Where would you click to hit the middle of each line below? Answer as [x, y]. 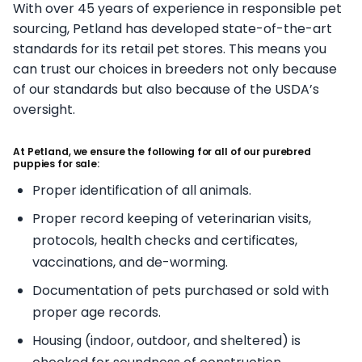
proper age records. [97, 312]
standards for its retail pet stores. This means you [170, 48]
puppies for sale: [56, 163]
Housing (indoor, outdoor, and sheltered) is [166, 340]
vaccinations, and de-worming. [130, 262]
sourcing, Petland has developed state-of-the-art [173, 28]
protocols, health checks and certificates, [165, 240]
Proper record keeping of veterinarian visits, [172, 218]
